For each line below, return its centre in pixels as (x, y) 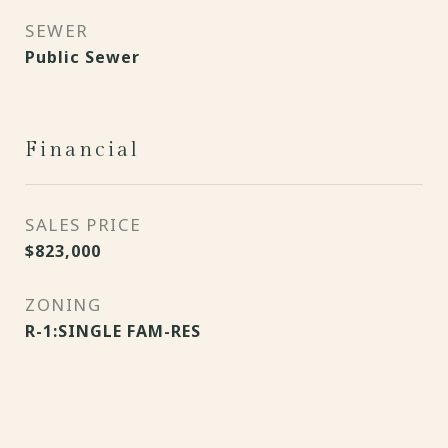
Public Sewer (82, 57)
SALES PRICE (83, 224)
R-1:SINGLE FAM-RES (113, 331)
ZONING (63, 304)
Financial (82, 149)
